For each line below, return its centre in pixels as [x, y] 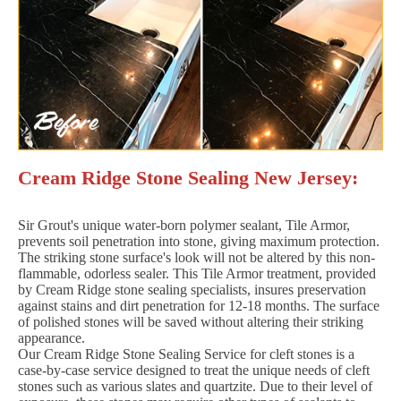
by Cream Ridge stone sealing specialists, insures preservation [192, 289]
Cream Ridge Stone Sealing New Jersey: [188, 177]
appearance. [51, 337]
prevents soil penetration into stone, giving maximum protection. [199, 241]
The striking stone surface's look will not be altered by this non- [196, 257]
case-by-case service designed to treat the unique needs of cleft [194, 370]
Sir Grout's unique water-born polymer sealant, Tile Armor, [184, 225]
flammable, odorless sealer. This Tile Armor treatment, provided [197, 273]
